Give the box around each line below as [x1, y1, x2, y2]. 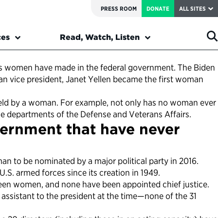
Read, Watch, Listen [59, 33, 140, 42]
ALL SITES [179, 5, 206, 12]
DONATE [146, 5, 169, 12]
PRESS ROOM [101, 5, 137, 12]
